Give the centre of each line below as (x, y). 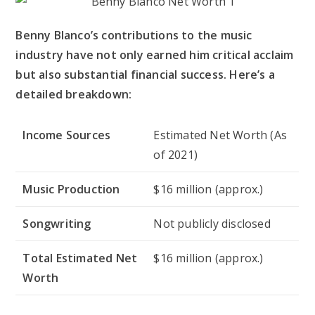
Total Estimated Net (80, 258)
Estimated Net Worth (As (220, 135)
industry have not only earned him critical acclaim (155, 55)
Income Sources (67, 135)
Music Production (71, 189)
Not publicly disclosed (212, 224)
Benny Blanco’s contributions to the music (134, 35)
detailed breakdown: (74, 94)
